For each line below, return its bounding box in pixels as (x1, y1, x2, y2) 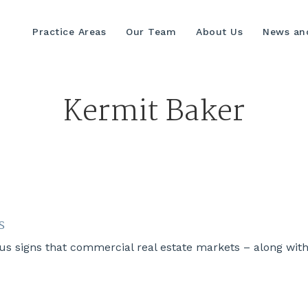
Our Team (126, 25, 176, 37)
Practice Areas (32, 25, 106, 37)
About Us (196, 25, 243, 37)
